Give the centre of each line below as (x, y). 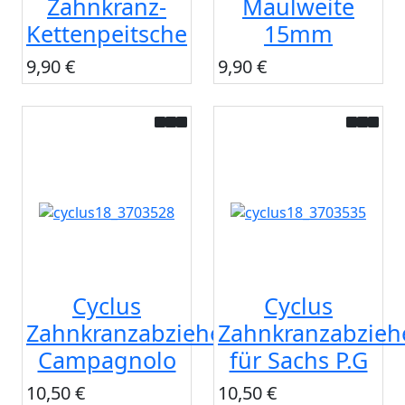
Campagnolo (107, 360)
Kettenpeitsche (107, 34)
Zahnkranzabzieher (129, 333)
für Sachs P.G (298, 360)
